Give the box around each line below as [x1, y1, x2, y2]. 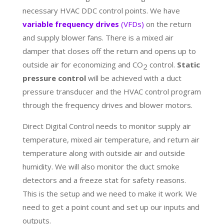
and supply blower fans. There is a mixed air [22, 32, 173, 42]
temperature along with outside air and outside [22, 147, 185, 158]
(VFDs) [118, 18, 144, 29]
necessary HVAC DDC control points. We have [22, 5, 180, 15]
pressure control [22, 72, 86, 83]
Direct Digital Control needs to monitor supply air [22, 120, 191, 131]
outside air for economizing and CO [22, 59, 143, 69]
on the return [143, 18, 191, 29]
